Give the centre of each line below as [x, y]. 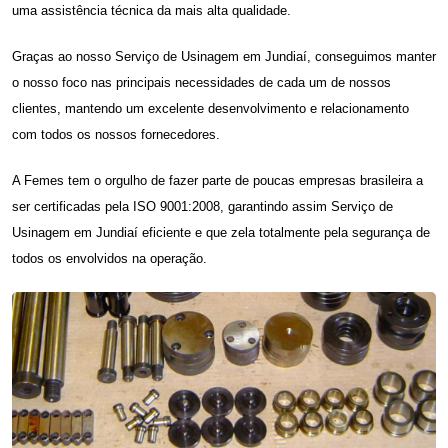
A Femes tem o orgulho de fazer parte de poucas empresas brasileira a [217, 180]
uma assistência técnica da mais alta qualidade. [151, 10]
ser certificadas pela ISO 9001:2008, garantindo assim [171, 206]
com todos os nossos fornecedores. [116, 134]
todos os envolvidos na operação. [109, 258]
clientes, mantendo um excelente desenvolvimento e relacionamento [210, 108]
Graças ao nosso [63, 56]
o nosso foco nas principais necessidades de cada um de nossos [201, 82]
